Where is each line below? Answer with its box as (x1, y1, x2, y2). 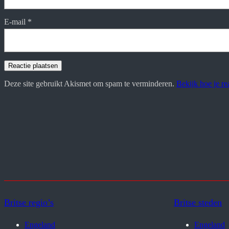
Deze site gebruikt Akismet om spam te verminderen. (4, 79, 176, 88)
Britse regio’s (4, 197, 54, 208)
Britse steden (174, 197, 222, 208)
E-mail (4, 17, 28, 27)
